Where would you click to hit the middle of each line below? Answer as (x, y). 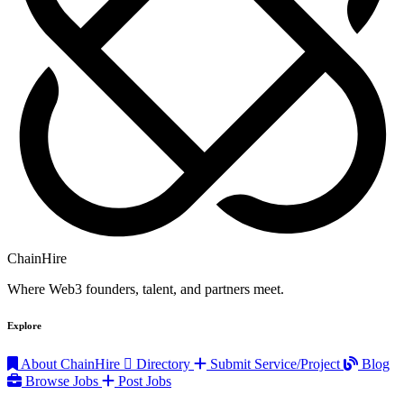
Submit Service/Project (275, 363)
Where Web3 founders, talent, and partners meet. (146, 289)
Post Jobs (143, 381)
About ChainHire (71, 363)
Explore (24, 325)
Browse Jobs (62, 381)
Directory (163, 363)
